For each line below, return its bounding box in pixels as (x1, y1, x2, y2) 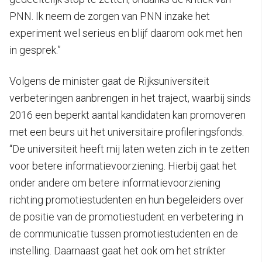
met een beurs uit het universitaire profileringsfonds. (9, 125, 244, 138)
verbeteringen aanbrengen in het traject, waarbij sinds (9, 91, 251, 104)
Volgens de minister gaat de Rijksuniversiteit (9, 74, 209, 87)
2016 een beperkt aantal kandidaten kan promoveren (9, 108, 246, 121)
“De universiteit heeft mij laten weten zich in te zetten (9, 142, 250, 155)
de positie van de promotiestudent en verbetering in (9, 210, 243, 223)
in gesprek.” (9, 43, 61, 56)
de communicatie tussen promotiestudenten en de (9, 227, 238, 240)
